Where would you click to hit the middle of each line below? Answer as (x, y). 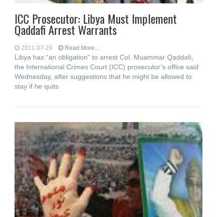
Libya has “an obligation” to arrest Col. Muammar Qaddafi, (104, 57)
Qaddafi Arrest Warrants (66, 30)
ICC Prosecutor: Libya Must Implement (96, 18)
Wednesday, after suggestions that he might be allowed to (103, 77)
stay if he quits (37, 86)
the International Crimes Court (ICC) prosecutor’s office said (107, 67)
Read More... (82, 48)
